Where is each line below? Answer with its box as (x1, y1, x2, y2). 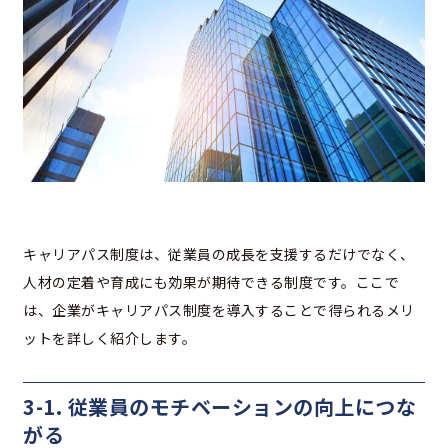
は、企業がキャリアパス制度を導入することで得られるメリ (23, 300, 415, 321)
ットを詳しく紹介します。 (23, 328, 196, 349)
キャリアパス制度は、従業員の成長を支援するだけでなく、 (23, 244, 415, 265)
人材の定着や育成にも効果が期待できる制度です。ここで (23, 272, 399, 293)
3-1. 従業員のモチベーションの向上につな (23, 392, 416, 422)
